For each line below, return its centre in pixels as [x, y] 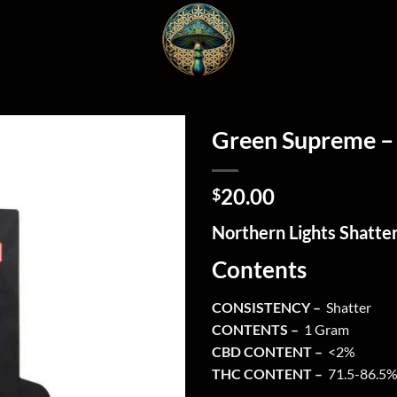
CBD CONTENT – [269, 351]
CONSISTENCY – [268, 307]
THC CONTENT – [269, 373]
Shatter [347, 307]
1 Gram [325, 329]
